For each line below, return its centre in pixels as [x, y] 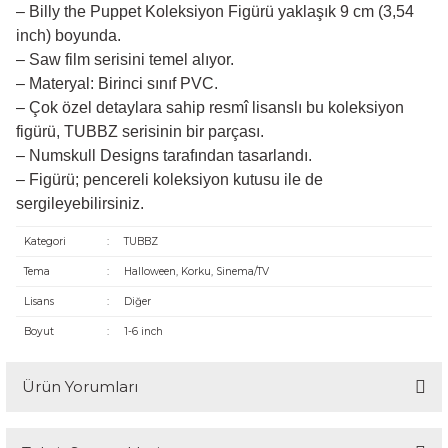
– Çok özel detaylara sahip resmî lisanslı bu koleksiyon [210, 107]
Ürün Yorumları [80, 386]
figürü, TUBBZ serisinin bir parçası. [140, 131]
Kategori [44, 241]
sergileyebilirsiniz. [80, 203]
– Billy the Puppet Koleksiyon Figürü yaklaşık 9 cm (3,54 [215, 11]
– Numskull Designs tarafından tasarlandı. [164, 155]
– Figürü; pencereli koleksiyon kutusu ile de [169, 179]
